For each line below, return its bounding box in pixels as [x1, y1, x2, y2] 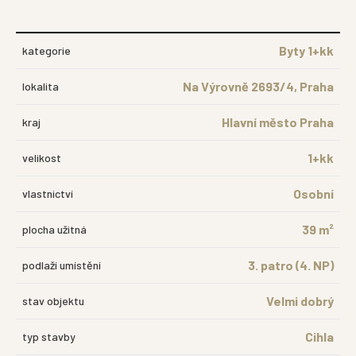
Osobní [293, 185, 334, 201]
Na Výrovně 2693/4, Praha [183, 78, 334, 94]
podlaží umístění [22, 257, 101, 272]
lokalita [22, 79, 59, 93]
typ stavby [22, 329, 75, 343]
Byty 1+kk [279, 42, 334, 58]
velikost [22, 150, 61, 164]
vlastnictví [22, 186, 73, 200]
